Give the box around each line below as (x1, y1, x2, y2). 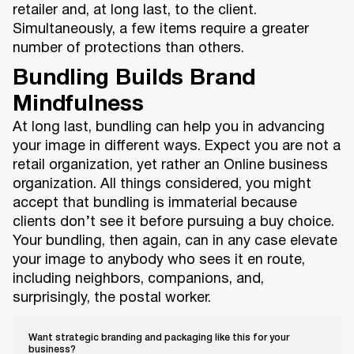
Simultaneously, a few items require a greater (13, 23, 309, 37)
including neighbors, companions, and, (13, 273, 264, 287)
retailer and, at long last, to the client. (13, 4, 257, 18)
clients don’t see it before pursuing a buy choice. (13, 216, 334, 230)
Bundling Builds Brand (13, 69, 255, 90)
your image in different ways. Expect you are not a (13, 140, 341, 154)
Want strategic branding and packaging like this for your (28, 333, 289, 343)
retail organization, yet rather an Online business (13, 159, 328, 173)
